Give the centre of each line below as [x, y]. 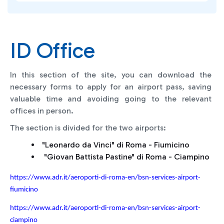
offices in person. [42, 111]
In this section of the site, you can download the [111, 75]
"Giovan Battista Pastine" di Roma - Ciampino [125, 157]
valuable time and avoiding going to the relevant [111, 99]
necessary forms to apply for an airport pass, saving [111, 87]
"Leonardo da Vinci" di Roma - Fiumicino [115, 145]
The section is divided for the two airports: [88, 128]
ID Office [52, 50]
